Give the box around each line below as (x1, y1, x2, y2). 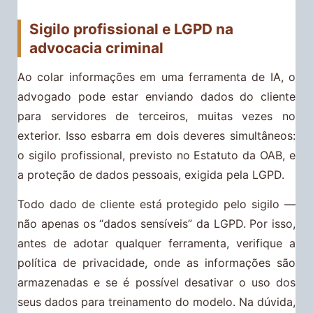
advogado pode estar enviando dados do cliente (17, 89, 296, 103)
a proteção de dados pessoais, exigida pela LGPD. (17, 167, 284, 182)
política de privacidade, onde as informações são (17, 256, 296, 270)
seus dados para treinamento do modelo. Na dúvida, (17, 295, 296, 310)
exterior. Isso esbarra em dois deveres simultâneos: (17, 128, 296, 143)
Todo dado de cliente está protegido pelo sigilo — (17, 197, 296, 212)
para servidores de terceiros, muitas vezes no (17, 108, 296, 123)
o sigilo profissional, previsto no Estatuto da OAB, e (17, 147, 296, 162)
